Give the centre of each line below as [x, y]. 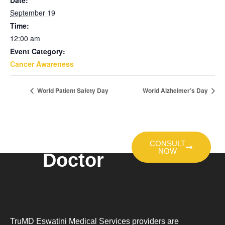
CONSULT [168, 144]
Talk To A [73, 141]
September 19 [33, 13]
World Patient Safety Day [72, 91]
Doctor [73, 160]
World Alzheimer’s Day [176, 91]
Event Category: [38, 51]
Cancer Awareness [42, 64]
